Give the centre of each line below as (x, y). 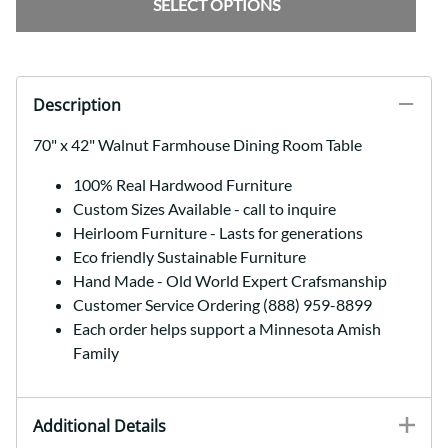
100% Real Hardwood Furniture (182, 185)
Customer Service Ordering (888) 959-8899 (222, 305)
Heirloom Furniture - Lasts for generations (218, 233)
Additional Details (99, 426)
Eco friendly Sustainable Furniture (189, 257)
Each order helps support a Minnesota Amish (227, 329)
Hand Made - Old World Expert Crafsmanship (230, 281)
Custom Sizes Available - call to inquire (204, 209)
